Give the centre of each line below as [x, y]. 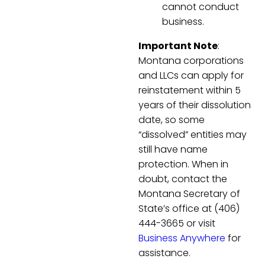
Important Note [178, 46]
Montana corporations [191, 60]
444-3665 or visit [177, 223]
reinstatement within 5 [190, 90]
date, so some [172, 119]
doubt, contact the [183, 179]
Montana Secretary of [189, 193]
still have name [173, 149]
